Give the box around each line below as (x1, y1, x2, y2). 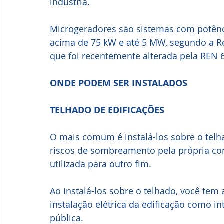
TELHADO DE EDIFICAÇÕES (50, 104, 164, 117)
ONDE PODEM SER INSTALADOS (50, 77, 190, 90)
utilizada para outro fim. (50, 158, 151, 170)
